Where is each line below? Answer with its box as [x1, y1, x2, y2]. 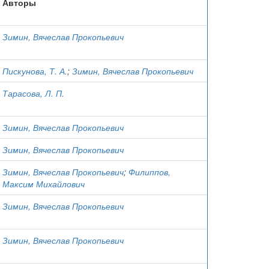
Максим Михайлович [2, 178, 85, 190]
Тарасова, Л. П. [2, 87, 64, 99]
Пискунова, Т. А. [2, 65, 67, 77]
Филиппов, [128, 166, 171, 178]
